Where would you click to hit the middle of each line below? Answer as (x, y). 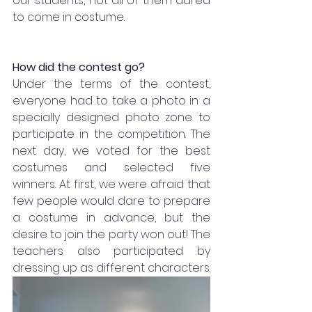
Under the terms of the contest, (111, 84)
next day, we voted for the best (111, 150)
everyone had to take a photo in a (111, 100)
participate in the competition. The (111, 134)
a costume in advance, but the (111, 217)
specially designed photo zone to (111, 117)
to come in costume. (69, 17)
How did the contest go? (79, 67)
